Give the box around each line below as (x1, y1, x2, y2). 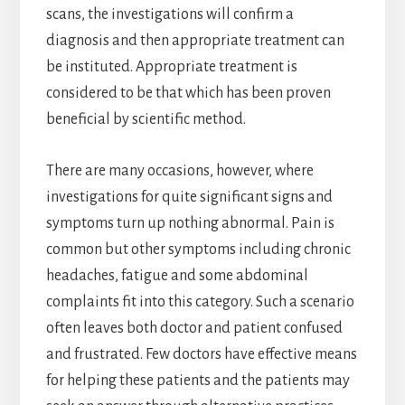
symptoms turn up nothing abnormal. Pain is (45, 215, 334, 232)
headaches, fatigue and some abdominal (45, 268, 308, 285)
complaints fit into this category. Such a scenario (45, 294, 354, 311)
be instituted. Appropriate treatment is (45, 59, 297, 76)
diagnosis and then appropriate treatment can (45, 33, 344, 50)
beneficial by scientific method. (45, 111, 246, 128)
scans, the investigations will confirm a (45, 6, 294, 24)
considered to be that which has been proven (45, 85, 331, 102)
